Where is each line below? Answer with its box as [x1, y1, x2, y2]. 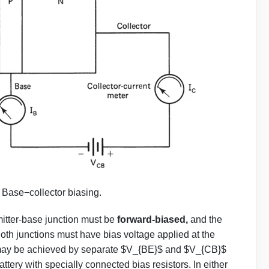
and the [188, 214, 222, 225]
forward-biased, [117, 214, 188, 225]
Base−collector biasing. [1, 187, 101, 198]
